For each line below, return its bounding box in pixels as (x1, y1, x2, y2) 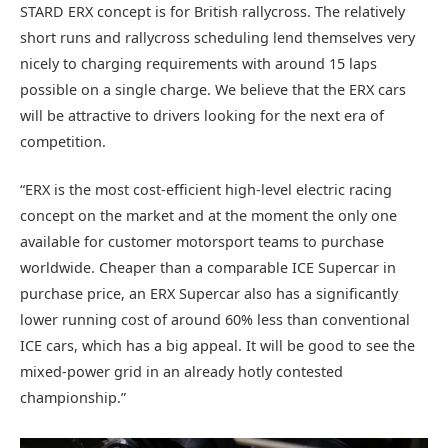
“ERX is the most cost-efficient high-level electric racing (20, 180, 392, 200)
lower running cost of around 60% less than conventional (20, 310, 410, 330)
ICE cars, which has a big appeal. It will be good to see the (20, 336, 415, 356)
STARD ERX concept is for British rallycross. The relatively (20, 2, 405, 22)
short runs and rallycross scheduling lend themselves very (20, 28, 415, 48)
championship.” (20, 388, 126, 408)
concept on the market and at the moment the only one (20, 206, 397, 226)
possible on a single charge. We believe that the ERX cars (20, 80, 406, 100)
